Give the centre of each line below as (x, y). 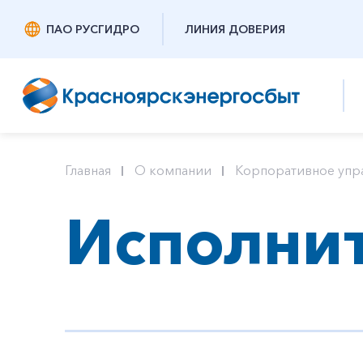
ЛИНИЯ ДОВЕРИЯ (235, 29)
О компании (173, 170)
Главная (88, 170)
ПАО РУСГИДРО (93, 29)
